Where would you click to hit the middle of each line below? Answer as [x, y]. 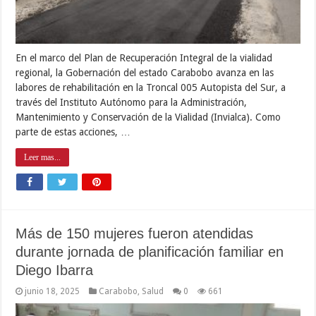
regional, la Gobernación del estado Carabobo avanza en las [145, 72]
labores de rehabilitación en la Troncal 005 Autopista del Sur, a [151, 87]
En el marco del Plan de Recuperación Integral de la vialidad [144, 57]
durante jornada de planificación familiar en [150, 251]
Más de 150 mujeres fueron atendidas [135, 233]
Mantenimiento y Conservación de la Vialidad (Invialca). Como [148, 117]
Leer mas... [43, 157]
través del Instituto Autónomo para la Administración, [132, 102]
